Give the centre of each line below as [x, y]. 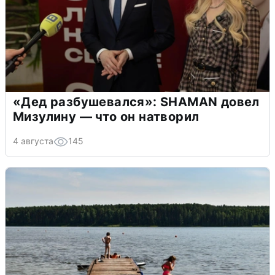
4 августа [33, 141]
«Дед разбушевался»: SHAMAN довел [136, 102]
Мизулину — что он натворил [106, 117]
